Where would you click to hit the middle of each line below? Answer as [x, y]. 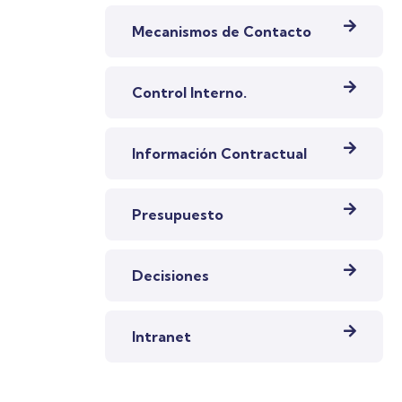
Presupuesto [178, 214]
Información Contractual [219, 153]
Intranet [162, 336]
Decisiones [170, 275]
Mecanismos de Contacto [222, 31]
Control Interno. [189, 92]
